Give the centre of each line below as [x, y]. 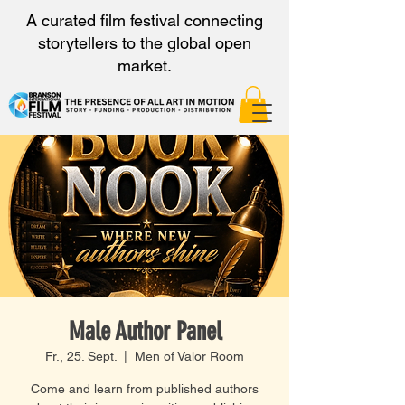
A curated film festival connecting [145, 20]
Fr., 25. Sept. [81, 356]
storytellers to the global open [145, 43]
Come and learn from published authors [145, 388]
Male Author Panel [145, 331]
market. [145, 66]
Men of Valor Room [189, 356]
